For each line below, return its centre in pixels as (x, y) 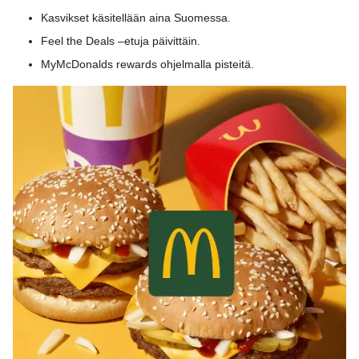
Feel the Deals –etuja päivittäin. (121, 41)
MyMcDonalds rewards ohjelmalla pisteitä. (147, 64)
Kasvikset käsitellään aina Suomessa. (136, 18)
